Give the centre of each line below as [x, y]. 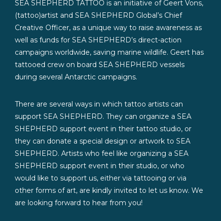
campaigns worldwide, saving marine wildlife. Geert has [109, 52]
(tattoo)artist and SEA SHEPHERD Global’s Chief [98, 15]
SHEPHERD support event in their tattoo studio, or [103, 129]
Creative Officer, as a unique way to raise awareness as [108, 28]
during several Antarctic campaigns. [76, 77]
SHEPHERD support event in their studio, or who [100, 166]
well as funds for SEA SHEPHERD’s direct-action [98, 40]
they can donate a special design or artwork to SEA [103, 141]
